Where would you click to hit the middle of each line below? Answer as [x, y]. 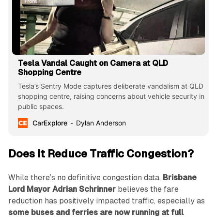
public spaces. [41, 107]
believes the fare [147, 189]
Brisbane [179, 178]
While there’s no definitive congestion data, [85, 178]
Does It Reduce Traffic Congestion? [101, 154]
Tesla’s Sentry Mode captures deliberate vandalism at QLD [110, 86]
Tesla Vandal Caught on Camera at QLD [93, 63]
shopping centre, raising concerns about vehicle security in [111, 96]
